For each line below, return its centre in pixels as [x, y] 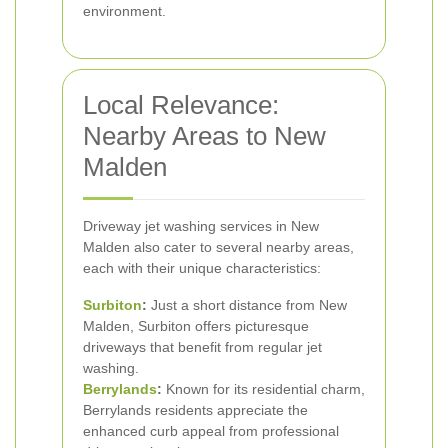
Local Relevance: [181, 105]
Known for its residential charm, [263, 389]
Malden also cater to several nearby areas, [218, 247]
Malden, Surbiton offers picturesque [196, 326]
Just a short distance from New [247, 305]
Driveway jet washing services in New [201, 226]
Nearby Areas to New [204, 136]
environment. [124, 11]
